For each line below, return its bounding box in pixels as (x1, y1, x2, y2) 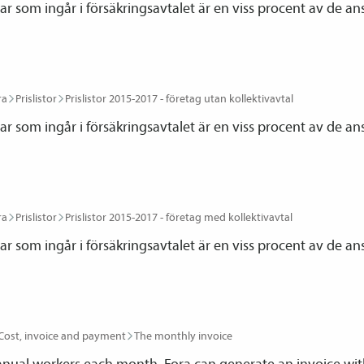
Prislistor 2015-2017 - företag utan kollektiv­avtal (65, 91, 293, 106)
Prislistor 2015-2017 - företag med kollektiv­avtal (65, 210, 292, 224)
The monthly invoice (134, 328, 232, 343)
